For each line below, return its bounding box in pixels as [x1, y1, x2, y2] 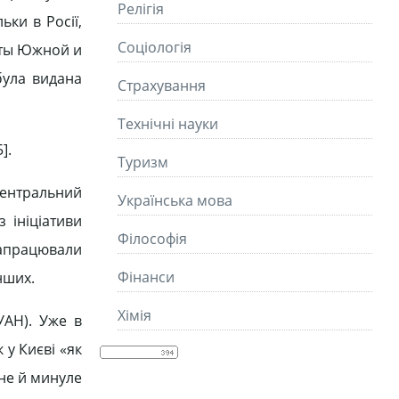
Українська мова [118, 191, 232, 210]
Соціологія [118, 37, 191, 57]
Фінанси [118, 267, 175, 287]
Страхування [118, 76, 206, 95]
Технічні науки [118, 114, 218, 134]
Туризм [118, 152, 168, 172]
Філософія [118, 229, 187, 248]
